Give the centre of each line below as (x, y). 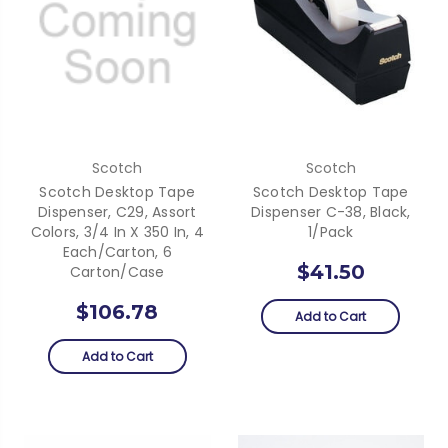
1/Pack (331, 231)
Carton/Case (117, 271)
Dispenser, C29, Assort (117, 211)
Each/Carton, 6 (117, 251)
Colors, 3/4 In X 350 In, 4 (117, 231)
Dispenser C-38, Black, (331, 211)
